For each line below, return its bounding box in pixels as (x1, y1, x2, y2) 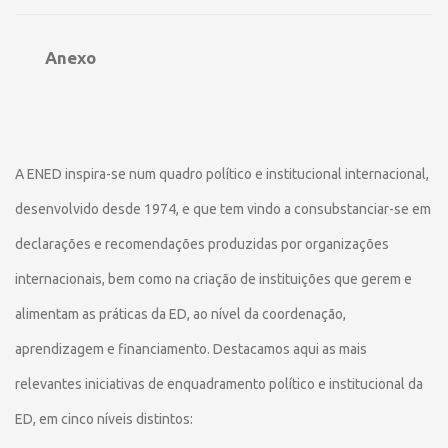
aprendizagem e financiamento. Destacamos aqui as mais (15, 341, 367, 357)
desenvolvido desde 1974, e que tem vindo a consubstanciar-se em (15, 201, 431, 217)
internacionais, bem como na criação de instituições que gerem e (15, 271, 412, 287)
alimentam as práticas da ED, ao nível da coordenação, (15, 306, 346, 322)
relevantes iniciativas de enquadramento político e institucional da (15, 376, 423, 392)
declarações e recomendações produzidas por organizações (15, 236, 389, 252)
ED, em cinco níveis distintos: (15, 411, 193, 427)
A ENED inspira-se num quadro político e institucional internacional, (15, 166, 429, 182)
